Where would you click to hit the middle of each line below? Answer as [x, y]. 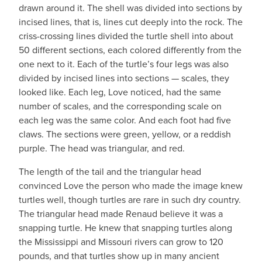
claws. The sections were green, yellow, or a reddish [125, 134]
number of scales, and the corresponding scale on [120, 106]
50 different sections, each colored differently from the [130, 50]
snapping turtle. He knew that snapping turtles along [125, 227]
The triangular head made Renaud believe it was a [121, 213]
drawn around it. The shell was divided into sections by [130, 8]
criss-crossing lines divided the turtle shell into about [126, 36]
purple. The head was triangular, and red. [102, 148]
